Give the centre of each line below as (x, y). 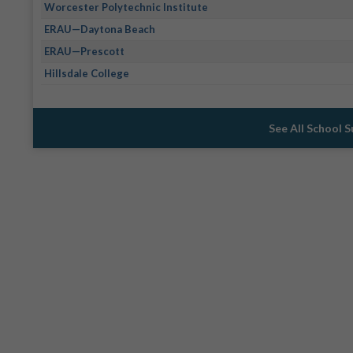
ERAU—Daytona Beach (100, 30)
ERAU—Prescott (85, 52)
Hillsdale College (87, 74)
